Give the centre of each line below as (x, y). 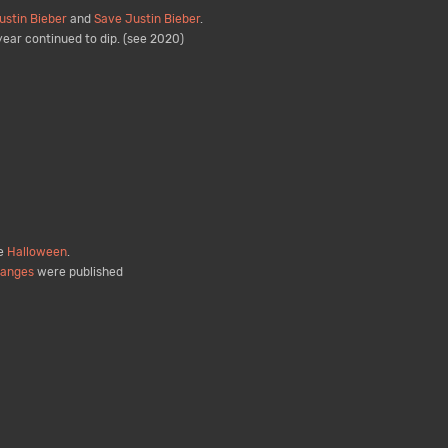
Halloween (36, 252)
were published (78, 272)
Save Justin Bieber (146, 18)
